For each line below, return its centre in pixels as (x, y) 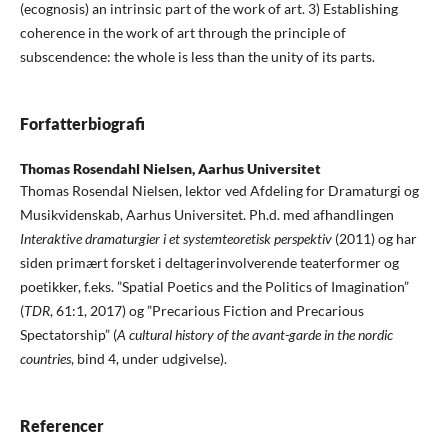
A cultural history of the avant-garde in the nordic (254, 335)
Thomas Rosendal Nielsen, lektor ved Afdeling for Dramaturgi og (219, 191)
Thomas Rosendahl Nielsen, (108, 169)
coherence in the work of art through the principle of (182, 32)
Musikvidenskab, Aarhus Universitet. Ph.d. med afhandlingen (206, 215)
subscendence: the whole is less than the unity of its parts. (197, 56)
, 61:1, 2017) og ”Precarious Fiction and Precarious (206, 311)
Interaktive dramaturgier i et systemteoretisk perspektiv (175, 239)
